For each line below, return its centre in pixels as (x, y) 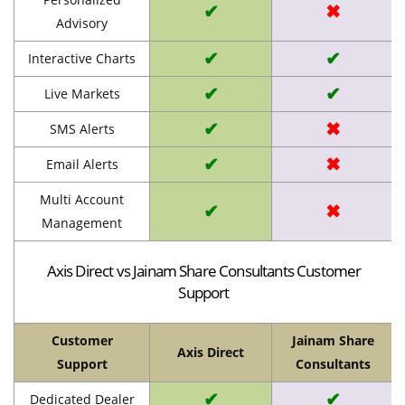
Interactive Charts (82, 58)
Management (82, 222)
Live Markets (82, 93)
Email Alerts (82, 164)
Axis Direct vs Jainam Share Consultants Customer (204, 270)
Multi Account (82, 199)
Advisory (82, 23)
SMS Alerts (82, 128)
